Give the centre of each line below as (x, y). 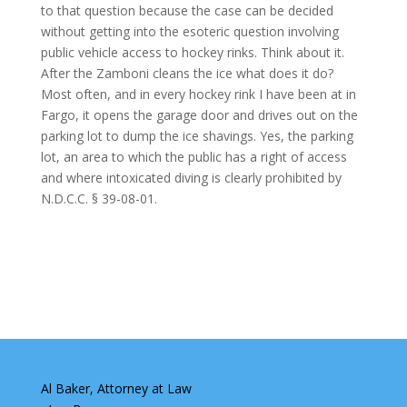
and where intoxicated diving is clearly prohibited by (191, 177)
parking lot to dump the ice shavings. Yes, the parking (197, 135)
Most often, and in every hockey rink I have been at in (198, 94)
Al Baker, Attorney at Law (116, 388)
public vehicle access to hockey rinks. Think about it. (192, 52)
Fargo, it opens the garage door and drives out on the (199, 114)
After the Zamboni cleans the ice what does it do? (187, 73)
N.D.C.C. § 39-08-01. (99, 198)
